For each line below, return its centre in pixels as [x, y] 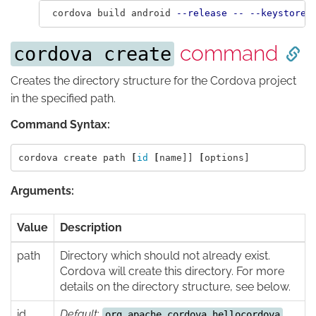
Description [91, 228]
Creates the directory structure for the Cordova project [153, 80]
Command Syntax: [60, 125]
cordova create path [74, 157]
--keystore [278, 13]
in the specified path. [63, 98]
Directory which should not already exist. [165, 256]
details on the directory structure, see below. [175, 287]
